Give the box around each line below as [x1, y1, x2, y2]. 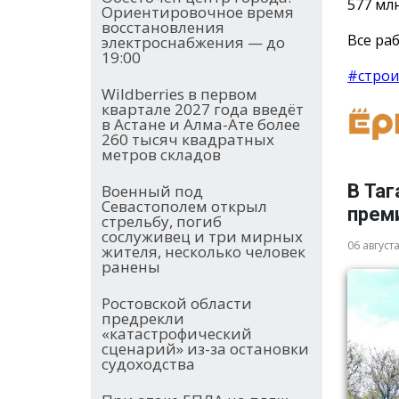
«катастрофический [102, 323, 252, 345]
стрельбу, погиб [102, 211, 222, 232]
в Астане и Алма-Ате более [102, 114, 300, 135]
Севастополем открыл [102, 196, 267, 217]
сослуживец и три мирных [102, 226, 303, 248]
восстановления [102, 17, 224, 38]
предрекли [102, 308, 184, 330]
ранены [102, 256, 160, 278]
